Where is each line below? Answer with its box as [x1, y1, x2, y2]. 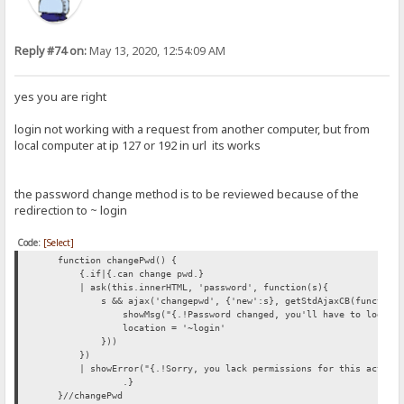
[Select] [43, 236, 75, 250]
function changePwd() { [36, 255, 178, 266]
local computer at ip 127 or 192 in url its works [14, 137, 262, 154]
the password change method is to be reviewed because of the [14, 186, 360, 203]
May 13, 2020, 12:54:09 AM [87, 42, 226, 59]
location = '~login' [36, 323, 226, 334]
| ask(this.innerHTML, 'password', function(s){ [36, 282, 329, 293]
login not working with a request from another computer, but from [14, 121, 371, 138]
